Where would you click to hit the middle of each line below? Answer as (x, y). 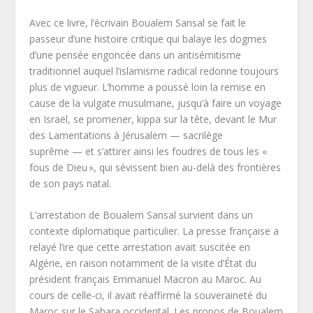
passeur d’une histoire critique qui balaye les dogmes (148, 38)
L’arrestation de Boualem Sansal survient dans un (141, 215)
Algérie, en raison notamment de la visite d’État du (143, 263)
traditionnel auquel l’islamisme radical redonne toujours (154, 71)
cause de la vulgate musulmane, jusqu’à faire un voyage (156, 103)
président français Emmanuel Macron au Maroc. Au (146, 279)
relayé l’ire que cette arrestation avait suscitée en (140, 247)
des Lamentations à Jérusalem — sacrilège (126, 135)
